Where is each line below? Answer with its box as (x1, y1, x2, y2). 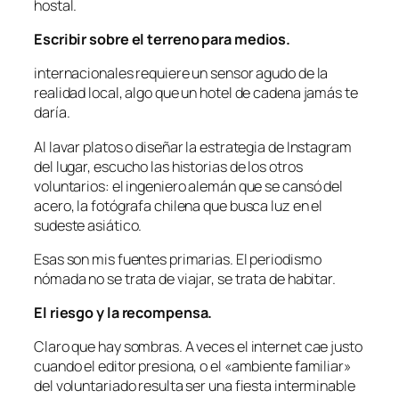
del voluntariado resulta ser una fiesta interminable (34, 376, 355, 396)
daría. (34, 102, 70, 123)
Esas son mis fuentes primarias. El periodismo (34, 248, 322, 269)
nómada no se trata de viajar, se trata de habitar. (34, 268, 336, 289)
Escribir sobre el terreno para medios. (34, 29, 296, 50)
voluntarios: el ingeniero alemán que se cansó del (34, 175, 344, 196)
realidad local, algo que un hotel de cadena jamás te (34, 83, 358, 103)
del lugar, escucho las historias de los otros (34, 156, 303, 176)
